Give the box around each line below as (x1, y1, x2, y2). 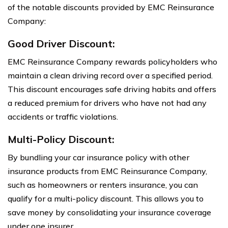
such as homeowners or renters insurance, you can (8, 179, 198, 190)
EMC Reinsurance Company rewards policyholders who (8, 56, 217, 67)
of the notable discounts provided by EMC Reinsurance (8, 2, 214, 12)
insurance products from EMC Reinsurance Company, (8, 165, 207, 176)
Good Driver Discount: (8, 37, 115, 50)
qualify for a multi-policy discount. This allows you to (8, 193, 204, 204)
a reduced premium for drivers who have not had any (8, 97, 207, 108)
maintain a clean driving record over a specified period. (8, 70, 213, 80)
